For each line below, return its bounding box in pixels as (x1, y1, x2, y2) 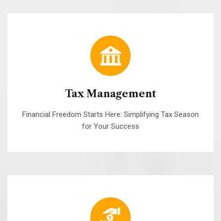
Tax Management (65, 88, 156, 100)
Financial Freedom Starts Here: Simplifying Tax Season (22, 110, 199, 119)
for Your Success (82, 122, 139, 131)
